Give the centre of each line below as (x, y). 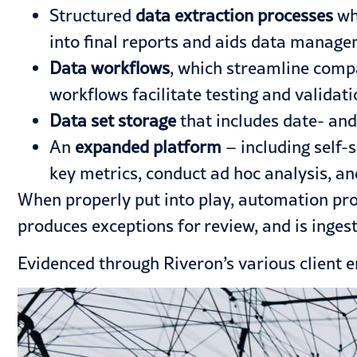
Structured (92, 15)
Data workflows (110, 67)
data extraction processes (234, 15)
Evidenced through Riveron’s (128, 263)
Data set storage (113, 120)
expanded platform (148, 146)
